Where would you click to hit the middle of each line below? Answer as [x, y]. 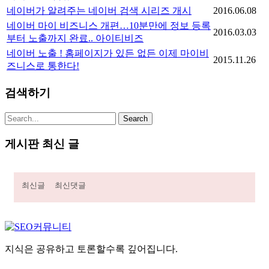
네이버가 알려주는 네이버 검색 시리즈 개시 [99, 10]
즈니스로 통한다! [43, 65]
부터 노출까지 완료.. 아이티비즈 [75, 38]
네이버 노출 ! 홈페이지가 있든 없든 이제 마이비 [108, 53]
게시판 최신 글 [42, 144]
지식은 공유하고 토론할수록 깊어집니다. [91, 249]
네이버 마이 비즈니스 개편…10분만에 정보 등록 [109, 25]
